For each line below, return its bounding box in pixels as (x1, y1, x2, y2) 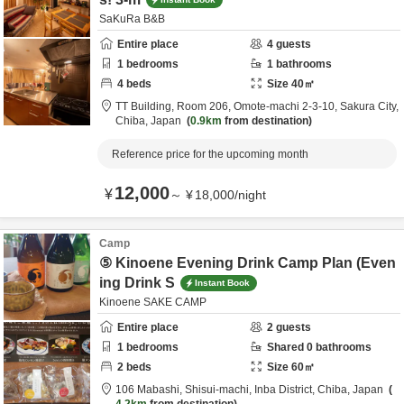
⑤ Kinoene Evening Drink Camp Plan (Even (99, 255, 396, 271)
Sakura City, (340, 100, 399, 113)
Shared (267, 341, 307, 353)
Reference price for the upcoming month (112, 148, 308, 161)
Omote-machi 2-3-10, (234, 100, 340, 113)
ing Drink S (99, 275, 175, 290)
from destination (222, 115, 308, 127)
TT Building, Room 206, (115, 100, 234, 113)
